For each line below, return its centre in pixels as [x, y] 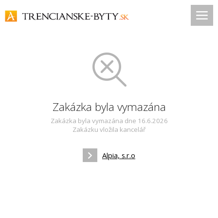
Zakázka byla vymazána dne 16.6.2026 [109, 121]
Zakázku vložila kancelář [109, 129]
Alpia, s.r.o [119, 155]
